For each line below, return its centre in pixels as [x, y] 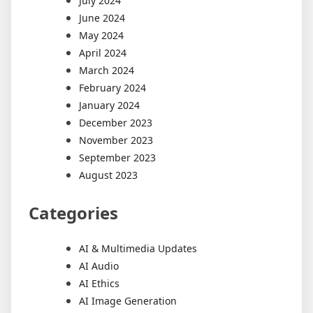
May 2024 [101, 35]
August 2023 [108, 175]
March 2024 [107, 70]
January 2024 [109, 105]
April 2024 [103, 52]
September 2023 [117, 157]
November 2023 [116, 140]
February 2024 [112, 87]
